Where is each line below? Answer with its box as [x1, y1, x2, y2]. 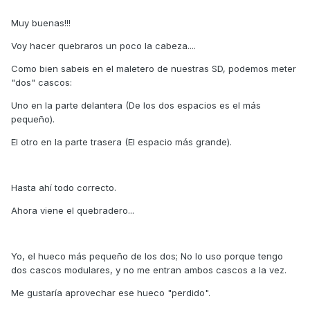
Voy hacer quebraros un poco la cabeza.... [11, 39, 196, 51]
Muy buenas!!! [11, 17, 71, 28]
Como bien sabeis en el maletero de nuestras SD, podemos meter [11, 62, 296, 74]
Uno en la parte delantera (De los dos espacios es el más [11, 99, 261, 111]
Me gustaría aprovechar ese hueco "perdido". [11, 286, 210, 298]
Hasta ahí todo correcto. [11, 181, 116, 193]
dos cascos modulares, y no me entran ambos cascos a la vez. [11, 264, 286, 275]
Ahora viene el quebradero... [11, 204, 134, 216]
